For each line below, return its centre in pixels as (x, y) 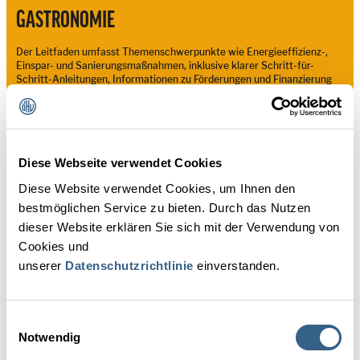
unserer (42, 265)
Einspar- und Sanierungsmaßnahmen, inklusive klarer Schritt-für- (165, 66)
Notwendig (49, 337)
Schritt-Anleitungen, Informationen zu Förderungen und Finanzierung (174, 80)
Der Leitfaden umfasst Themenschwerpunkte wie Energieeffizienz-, (172, 52)
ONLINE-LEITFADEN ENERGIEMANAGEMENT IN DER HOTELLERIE (171, 141)
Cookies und (54, 246)
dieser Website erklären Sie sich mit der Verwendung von (179, 227)
